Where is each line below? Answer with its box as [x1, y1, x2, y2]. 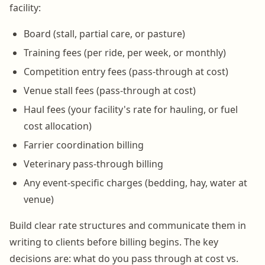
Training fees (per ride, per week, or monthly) [24, 46, 226, 59]
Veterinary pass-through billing [24, 157, 163, 170]
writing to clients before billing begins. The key [9, 235, 218, 248]
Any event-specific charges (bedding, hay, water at [24, 176, 247, 189]
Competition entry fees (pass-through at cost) [24, 64, 228, 78]
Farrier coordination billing [24, 138, 144, 151]
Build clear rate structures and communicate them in [9, 218, 246, 232]
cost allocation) [24, 119, 92, 132]
